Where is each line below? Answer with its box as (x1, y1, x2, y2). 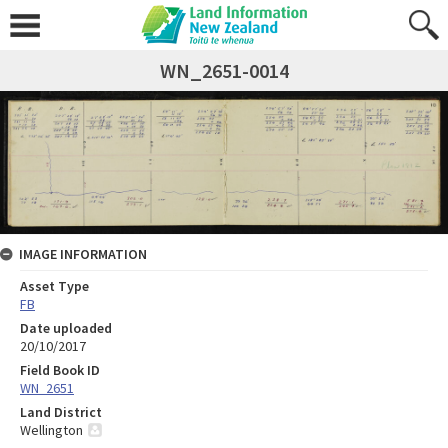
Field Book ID (20, 361, 100, 380)
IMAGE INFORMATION (19, 245, 147, 264)
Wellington (20, 421, 83, 440)
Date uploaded (20, 319, 112, 338)
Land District (20, 403, 102, 422)
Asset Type (20, 277, 89, 296)
